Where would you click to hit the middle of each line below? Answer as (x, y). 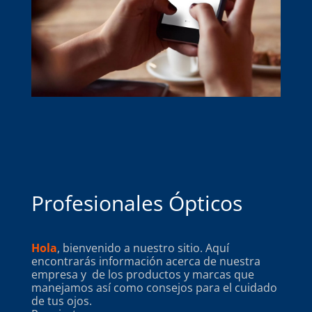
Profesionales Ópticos (136, 203)
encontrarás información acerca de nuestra (146, 262)
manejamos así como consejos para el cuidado (154, 288)
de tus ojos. (61, 301)
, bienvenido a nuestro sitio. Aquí (143, 248)
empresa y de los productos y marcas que (142, 275)
